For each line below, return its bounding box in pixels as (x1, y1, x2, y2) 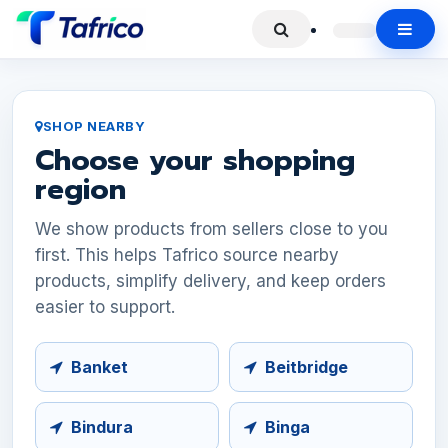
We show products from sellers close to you (35, 219, 388, 239)
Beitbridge (265, 357, 348, 377)
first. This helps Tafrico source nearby (35, 245, 339, 265)
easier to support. (35, 297, 175, 317)
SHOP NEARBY (42, 118, 146, 134)
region (35, 168, 126, 211)
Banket (71, 357, 128, 377)
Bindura (71, 417, 133, 437)
